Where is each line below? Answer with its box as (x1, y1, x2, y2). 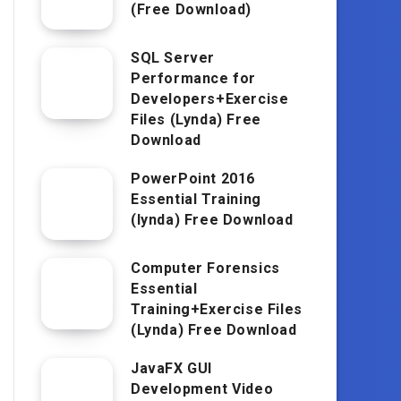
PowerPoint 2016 (131, 169, 255, 187)
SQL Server (131, 48, 215, 66)
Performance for (131, 69, 256, 87)
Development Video (131, 380, 274, 397)
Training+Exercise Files (131, 300, 303, 318)
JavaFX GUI (131, 359, 212, 377)
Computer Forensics (131, 259, 280, 277)
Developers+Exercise (131, 90, 289, 107)
